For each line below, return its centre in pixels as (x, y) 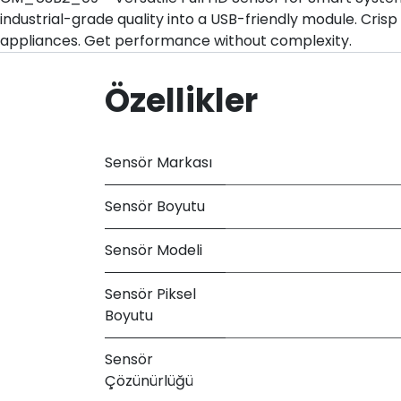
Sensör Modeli (154, 250)
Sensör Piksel (150, 294)
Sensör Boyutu (155, 206)
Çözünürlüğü (149, 380)
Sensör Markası (158, 162)
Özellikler (181, 100)
